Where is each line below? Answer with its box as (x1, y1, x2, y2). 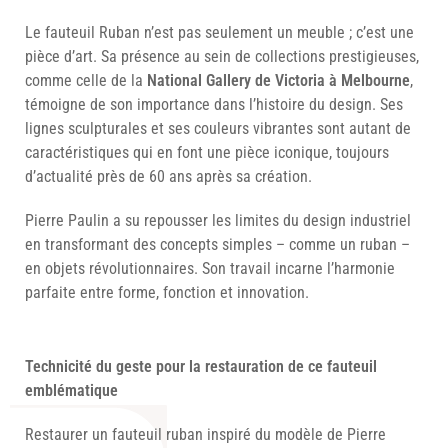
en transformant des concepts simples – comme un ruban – (25, 235, 410, 255)
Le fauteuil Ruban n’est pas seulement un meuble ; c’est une (25, 23, 414, 43)
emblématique (25, 381, 118, 401)
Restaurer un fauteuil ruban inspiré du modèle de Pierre (25, 425, 386, 445)
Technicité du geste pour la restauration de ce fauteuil (25, 357, 377, 377)
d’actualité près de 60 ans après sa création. (25, 167, 312, 187)
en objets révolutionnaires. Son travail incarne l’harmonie (25, 259, 395, 279)
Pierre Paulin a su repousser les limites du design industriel (25, 211, 411, 231)
